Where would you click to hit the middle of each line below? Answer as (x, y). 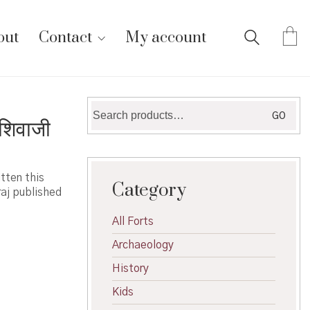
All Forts (133, 221)
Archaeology (143, 245)
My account (166, 38)
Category (149, 191)
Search (108, 107)
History (130, 268)
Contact (65, 38)
